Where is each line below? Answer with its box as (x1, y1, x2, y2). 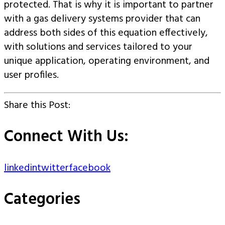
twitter (37, 160, 69, 176)
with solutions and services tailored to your (4, 39, 192, 55)
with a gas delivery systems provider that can (4, 11, 200, 27)
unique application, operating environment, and (4, 53, 209, 69)
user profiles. (4, 67, 59, 83)
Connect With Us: (4, 124, 129, 150)
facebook (69, 160, 110, 176)
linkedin (4, 160, 37, 176)
